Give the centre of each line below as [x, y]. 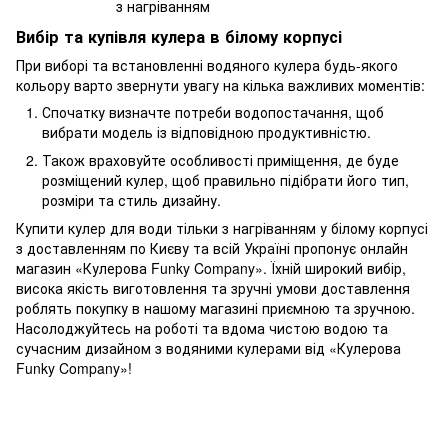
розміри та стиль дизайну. [131, 199]
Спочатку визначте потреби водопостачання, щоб [213, 111]
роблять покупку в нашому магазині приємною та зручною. [215, 308]
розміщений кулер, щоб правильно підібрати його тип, [225, 179]
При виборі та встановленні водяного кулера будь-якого [207, 64]
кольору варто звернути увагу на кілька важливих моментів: [220, 84]
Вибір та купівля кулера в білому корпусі [179, 36]
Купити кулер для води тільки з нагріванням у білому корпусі [222, 228]
